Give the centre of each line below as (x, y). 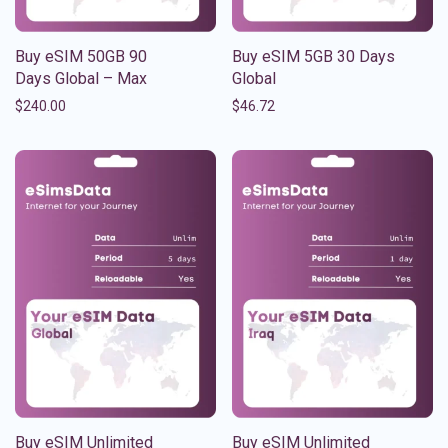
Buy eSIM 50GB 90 (81, 56)
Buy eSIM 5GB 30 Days (313, 56)
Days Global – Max (81, 78)
